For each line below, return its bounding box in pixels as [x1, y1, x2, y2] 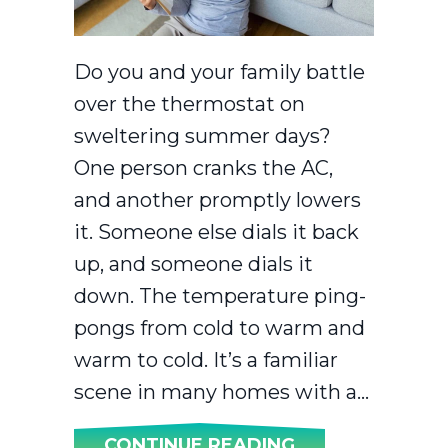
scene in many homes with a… [74, 380, 369, 405]
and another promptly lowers [74, 188, 361, 213]
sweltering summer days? [74, 124, 331, 149]
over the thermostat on [74, 92, 305, 117]
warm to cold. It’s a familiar [74, 348, 338, 373]
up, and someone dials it [74, 252, 313, 277]
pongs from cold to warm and [74, 316, 365, 341]
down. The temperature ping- [74, 284, 366, 309]
